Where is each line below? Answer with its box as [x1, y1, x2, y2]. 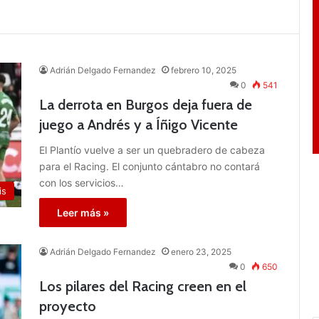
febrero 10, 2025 [171, 64, 236, 75]
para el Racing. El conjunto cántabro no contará [39, 159, 260, 172]
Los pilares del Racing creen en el [39, 277, 246, 295]
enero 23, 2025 [171, 246, 231, 257]
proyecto [39, 297, 96, 315]
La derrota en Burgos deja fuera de [39, 95, 252, 113]
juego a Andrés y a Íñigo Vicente [39, 115, 238, 133]
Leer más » [57, 206, 109, 219]
